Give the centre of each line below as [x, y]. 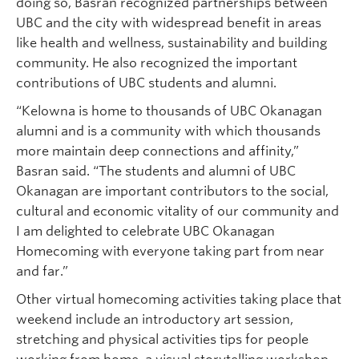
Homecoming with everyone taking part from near [170, 251]
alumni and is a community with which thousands [168, 131]
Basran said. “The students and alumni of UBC [156, 171]
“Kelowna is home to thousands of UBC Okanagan [169, 111]
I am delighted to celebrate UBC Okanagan [145, 231]
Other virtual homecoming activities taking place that [179, 299]
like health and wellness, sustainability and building [171, 42]
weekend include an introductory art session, [155, 319]
